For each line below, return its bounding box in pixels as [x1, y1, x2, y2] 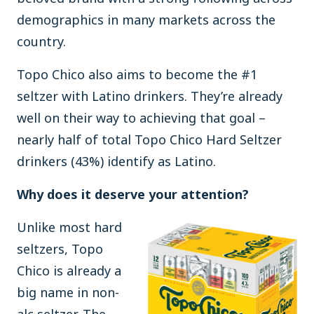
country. [17, 33, 66, 50]
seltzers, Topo [17, 240, 103, 257]
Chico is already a [17, 262, 121, 279]
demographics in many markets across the [17, 11, 275, 28]
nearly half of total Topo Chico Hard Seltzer [17, 131, 282, 148]
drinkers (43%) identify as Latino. [17, 153, 216, 170]
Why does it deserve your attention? [17, 186, 249, 203]
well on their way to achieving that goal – [17, 109, 266, 126]
